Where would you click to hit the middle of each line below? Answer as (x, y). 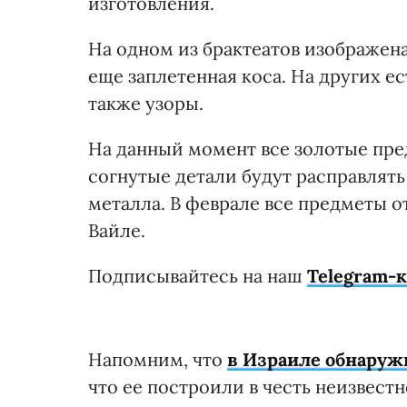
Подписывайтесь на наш (198, 276)
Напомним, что (158, 360)
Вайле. (117, 231)
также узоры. (146, 104)
